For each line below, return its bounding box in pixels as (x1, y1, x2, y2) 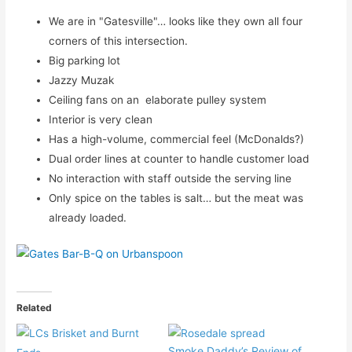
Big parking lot (49, 53, 121, 67)
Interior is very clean (49, 112, 153, 126)
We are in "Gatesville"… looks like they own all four (49, 14, 303, 27)
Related (16, 302, 53, 314)
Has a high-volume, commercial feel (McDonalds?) (49, 132, 305, 145)
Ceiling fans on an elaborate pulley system (49, 93, 267, 106)
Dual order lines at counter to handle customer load (49, 152, 310, 165)
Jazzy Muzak (49, 73, 115, 86)
